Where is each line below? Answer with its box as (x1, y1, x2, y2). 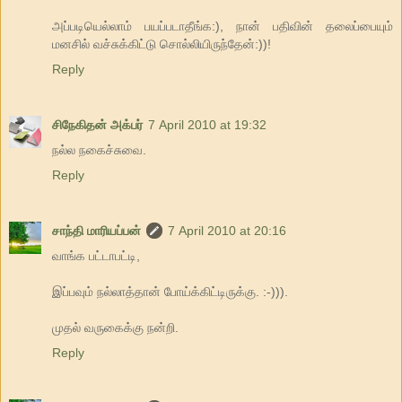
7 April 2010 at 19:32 (148, 118, 267, 133)
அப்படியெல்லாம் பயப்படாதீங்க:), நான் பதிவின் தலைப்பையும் (52, 19, 393, 34)
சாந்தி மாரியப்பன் (52, 223, 141, 239)
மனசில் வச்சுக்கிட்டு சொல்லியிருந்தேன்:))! (52, 37, 271, 52)
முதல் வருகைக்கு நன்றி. (52, 320, 179, 336)
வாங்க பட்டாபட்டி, (52, 249, 140, 264)
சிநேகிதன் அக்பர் (52, 118, 143, 133)
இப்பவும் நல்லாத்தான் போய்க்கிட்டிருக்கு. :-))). (52, 284, 288, 300)
